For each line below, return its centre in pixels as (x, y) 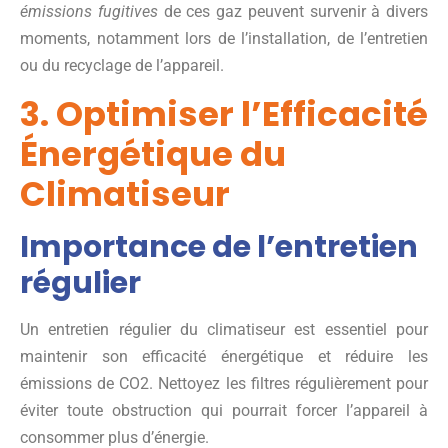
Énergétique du (153, 153)
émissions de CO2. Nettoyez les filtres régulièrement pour (224, 383)
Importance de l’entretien (219, 246)
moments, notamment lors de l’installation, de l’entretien (224, 38)
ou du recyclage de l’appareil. (122, 65)
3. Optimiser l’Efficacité (224, 113)
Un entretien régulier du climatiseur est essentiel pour (224, 329)
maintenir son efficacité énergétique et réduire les (224, 356)
